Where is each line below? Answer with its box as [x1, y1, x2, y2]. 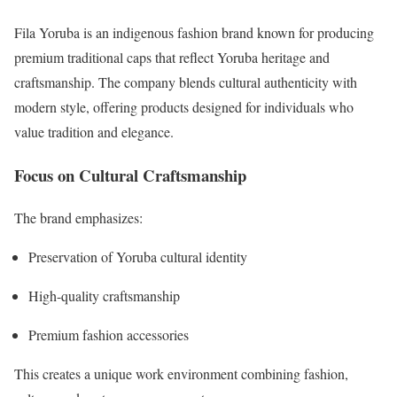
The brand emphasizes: [14, 208, 143, 228]
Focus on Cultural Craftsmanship [14, 162, 246, 187]
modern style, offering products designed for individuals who [14, 97, 354, 116]
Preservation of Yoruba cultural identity [28, 247, 247, 267]
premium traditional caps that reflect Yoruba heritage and [14, 47, 330, 66]
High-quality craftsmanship [28, 286, 180, 306]
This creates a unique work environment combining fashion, [14, 364, 348, 384]
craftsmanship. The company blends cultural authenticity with [14, 72, 357, 91]
